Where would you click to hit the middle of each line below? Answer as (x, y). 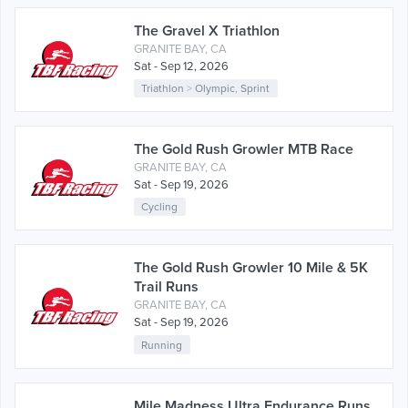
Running (162, 345)
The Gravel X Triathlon (207, 31)
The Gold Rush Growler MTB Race (244, 150)
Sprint (255, 88)
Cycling (160, 207)
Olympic (215, 88)
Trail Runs (166, 287)
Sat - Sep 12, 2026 (181, 66)
